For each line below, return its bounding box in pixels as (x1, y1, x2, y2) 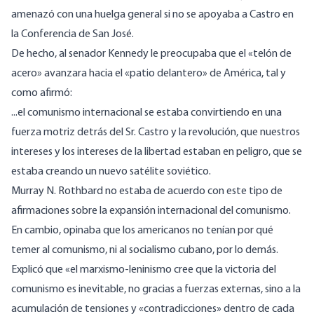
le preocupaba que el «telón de (149, 48, 292, 60)
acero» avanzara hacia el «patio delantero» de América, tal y (11, 68, 286, 80)
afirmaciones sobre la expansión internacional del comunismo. (11, 205, 291, 217)
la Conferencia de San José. (11, 29, 134, 41)
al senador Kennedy (59, 48, 149, 60)
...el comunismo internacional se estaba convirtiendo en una (11, 107, 282, 119)
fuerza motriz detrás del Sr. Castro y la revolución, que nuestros (11, 127, 300, 139)
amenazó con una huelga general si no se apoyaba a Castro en (11, 9, 294, 21)
